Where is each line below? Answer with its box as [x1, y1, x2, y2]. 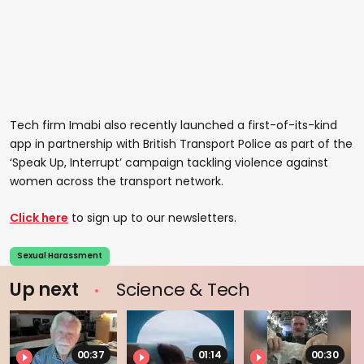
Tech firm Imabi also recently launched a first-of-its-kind [10, 116, 337, 133]
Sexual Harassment [17, 249, 102, 262]
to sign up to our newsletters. [68, 209, 236, 226]
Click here [10, 209, 68, 226]
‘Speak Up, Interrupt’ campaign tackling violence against [10, 154, 328, 171]
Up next [10, 276, 83, 302]
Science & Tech [111, 276, 250, 302]
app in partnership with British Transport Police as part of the [10, 135, 353, 152]
